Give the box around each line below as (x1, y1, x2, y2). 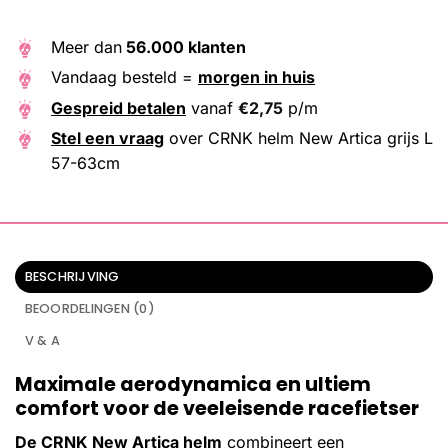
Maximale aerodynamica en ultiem (15, 370, 371, 398)
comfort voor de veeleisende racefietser (15, 394, 419, 422)
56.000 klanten (122, 37, 246, 58)
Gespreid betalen (51, 97, 186, 118)
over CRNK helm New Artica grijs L (164, 127, 433, 148)
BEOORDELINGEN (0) (24, 299, 155, 317)
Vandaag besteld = (51, 67, 198, 88)
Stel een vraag (51, 127, 164, 148)
